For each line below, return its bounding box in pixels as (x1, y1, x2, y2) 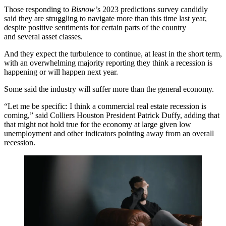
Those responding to (4, 5, 69, 14)
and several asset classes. (4, 32, 83, 41)
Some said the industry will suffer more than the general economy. (4, 85, 214, 93)
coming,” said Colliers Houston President (4, 111, 137, 120)
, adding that (180, 111, 219, 120)
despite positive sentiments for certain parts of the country (4, 23, 186, 32)
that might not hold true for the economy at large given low (4, 120, 191, 129)
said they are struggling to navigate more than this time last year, (4, 14, 207, 23)
